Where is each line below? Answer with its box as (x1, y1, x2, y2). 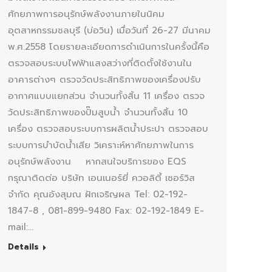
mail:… (8, 220, 33, 234)
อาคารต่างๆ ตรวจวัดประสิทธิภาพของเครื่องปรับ (8, 72, 201, 86)
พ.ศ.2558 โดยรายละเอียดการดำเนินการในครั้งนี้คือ (8, 39, 209, 53)
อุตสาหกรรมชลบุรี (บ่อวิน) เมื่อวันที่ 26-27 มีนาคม (8, 23, 211, 37)
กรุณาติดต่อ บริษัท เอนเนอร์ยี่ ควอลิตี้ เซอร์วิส (8, 171, 195, 185)
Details (8, 240, 39, 253)
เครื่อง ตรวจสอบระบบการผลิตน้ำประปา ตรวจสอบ (8, 121, 208, 135)
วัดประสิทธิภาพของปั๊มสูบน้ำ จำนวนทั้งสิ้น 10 (8, 105, 188, 119)
